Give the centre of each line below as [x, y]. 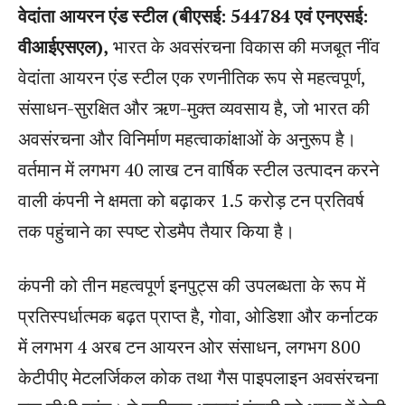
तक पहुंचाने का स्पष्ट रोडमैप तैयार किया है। [156, 231]
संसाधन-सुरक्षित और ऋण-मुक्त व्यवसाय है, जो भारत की [194, 108]
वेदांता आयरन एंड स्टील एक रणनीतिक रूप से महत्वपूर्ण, [192, 77]
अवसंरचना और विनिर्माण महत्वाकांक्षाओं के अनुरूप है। [187, 138]
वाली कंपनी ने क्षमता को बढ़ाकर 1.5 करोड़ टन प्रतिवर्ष [191, 200]
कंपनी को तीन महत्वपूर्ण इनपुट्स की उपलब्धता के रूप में [192, 285]
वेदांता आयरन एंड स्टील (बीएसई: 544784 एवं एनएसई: [193, 15]
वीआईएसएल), [63, 46]
